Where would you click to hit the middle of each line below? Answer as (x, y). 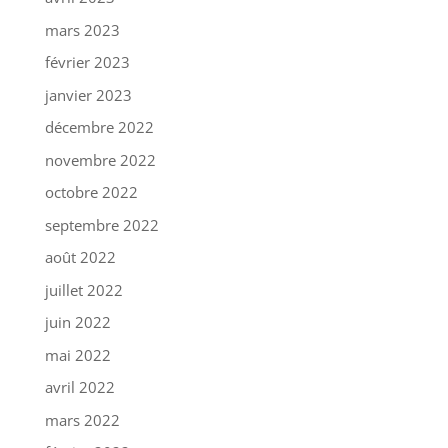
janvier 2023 (88, 94)
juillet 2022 (83, 289)
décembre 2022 (99, 127)
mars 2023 (82, 29)
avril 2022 (79, 387)
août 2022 (80, 257)
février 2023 (87, 62)
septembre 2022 (101, 224)
